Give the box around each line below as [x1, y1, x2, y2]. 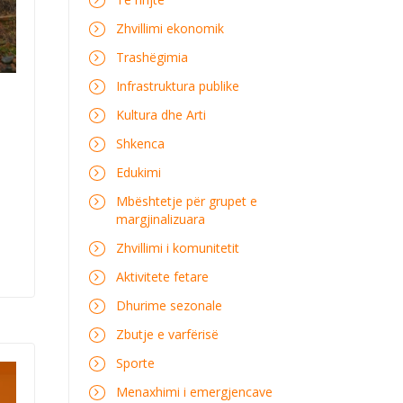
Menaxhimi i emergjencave [115, 383, 273, 400]
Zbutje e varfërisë [115, 326, 219, 343]
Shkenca [115, 135, 165, 152]
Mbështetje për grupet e [115, 193, 257, 210]
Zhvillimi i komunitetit [115, 239, 239, 256]
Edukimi [115, 164, 161, 181]
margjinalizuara [115, 210, 205, 228]
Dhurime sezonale [115, 297, 222, 314]
